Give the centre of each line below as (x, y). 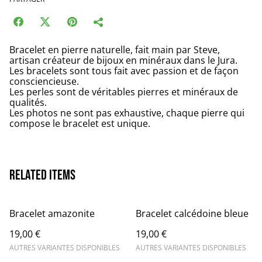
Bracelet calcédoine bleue (192, 213)
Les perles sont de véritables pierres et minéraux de (124, 92)
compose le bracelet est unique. (80, 123)
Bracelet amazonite (52, 213)
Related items (42, 175)
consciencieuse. (44, 81)
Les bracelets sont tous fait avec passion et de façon (124, 71)
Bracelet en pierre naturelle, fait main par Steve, (115, 50)
